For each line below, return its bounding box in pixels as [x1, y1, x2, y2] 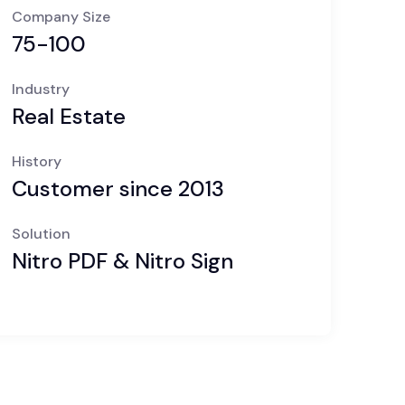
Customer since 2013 [11, 174, 224, 202]
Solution [11, 224, 71, 243]
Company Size [11, 7, 110, 26]
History [11, 152, 61, 171]
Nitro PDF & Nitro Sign [11, 247, 239, 275]
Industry [11, 80, 70, 99]
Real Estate [11, 102, 131, 130]
